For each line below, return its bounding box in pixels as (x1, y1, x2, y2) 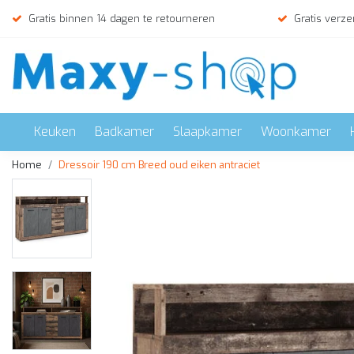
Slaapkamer (173, 123, 242, 140)
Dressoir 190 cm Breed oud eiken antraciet (58, 158, 260, 171)
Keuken (34, 123, 76, 140)
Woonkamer (261, 123, 331, 140)
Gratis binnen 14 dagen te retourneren (28, 12, 215, 25)
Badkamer (95, 123, 154, 140)
